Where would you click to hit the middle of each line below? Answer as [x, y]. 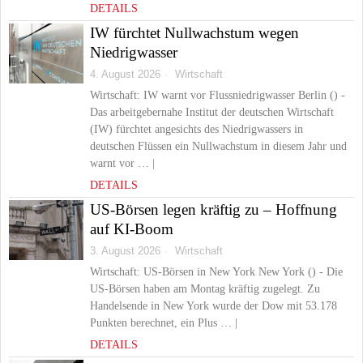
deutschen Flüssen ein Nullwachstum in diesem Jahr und [218, 146]
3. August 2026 [125, 251]
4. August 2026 [125, 74]
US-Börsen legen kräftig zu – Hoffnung [214, 209]
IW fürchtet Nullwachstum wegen [194, 33]
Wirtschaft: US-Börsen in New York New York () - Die [216, 272]
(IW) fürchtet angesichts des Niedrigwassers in [196, 129]
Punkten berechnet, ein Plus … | [164, 323]
